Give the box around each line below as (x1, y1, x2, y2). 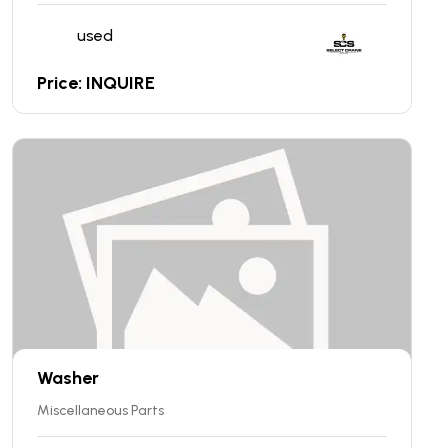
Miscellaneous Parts (37, 401, 164, 419)
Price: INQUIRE (37, 71, 155, 94)
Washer (37, 366, 99, 389)
